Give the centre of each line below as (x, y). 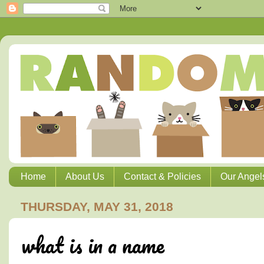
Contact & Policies (162, 177)
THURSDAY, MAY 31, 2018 (97, 207)
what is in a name (93, 245)
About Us (85, 177)
